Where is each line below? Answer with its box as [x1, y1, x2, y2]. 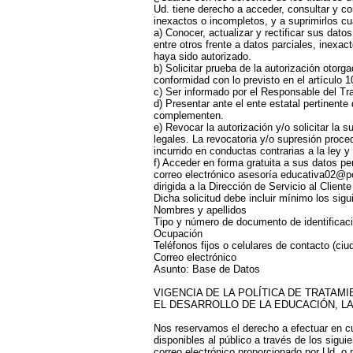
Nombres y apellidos [154, 204, 247, 216]
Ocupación [154, 228, 203, 240]
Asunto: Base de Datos [154, 263, 260, 275]
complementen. [154, 110, 224, 121]
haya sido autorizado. [154, 50, 251, 62]
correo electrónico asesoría [154, 169, 281, 180]
